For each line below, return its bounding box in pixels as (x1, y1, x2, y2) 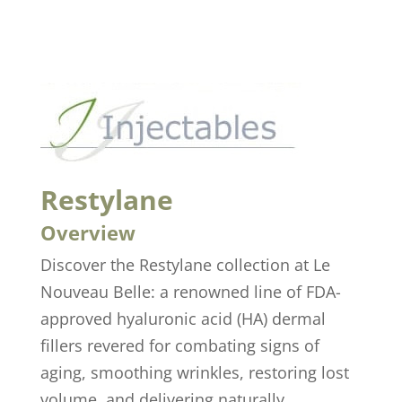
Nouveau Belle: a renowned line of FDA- (39, 280, 341, 302)
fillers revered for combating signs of (39, 334, 319, 356)
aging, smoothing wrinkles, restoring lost (39, 361, 349, 383)
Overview (39, 218, 135, 246)
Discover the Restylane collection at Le (39, 253, 330, 275)
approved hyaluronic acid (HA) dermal (39, 307, 326, 329)
